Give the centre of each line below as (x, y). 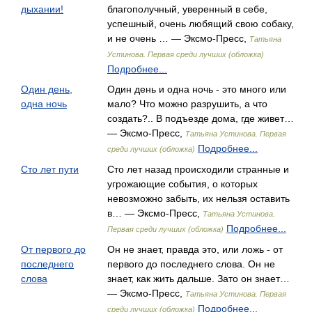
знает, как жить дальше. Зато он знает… (198, 279)
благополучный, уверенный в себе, (187, 9)
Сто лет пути (50, 169)
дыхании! (42, 9)
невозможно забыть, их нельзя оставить (198, 198)
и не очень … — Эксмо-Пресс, (178, 38)
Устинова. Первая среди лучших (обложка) (186, 54)
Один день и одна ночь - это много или (197, 89)
